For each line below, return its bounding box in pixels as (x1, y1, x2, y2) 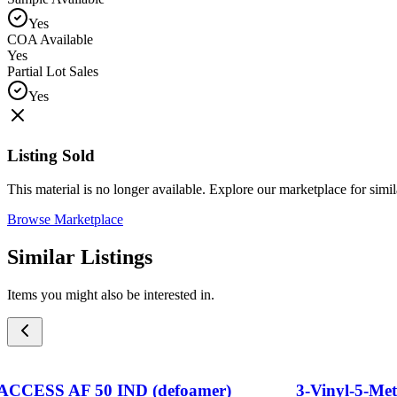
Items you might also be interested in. (7, 287, 214, 303)
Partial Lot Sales (7, 63, 98, 79)
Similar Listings (7, 245, 152, 269)
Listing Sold (7, 145, 95, 165)
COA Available (7, 31, 93, 47)
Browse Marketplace (7, 212, 123, 228)
